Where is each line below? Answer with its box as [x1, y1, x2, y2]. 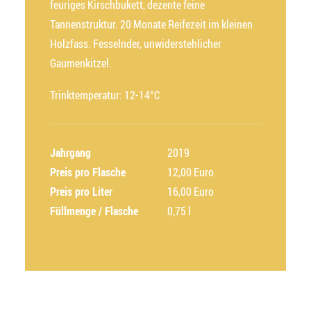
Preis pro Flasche [50, 165, 126, 180]
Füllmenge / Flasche [50, 203, 138, 219]
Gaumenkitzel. [50, 56, 112, 71]
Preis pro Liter [50, 184, 112, 199]
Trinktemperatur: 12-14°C [50, 87, 160, 103]
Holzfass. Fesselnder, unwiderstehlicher [50, 36, 221, 51]
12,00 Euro [167, 165, 214, 180]
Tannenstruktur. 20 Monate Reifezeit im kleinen [50, 17, 253, 32]
